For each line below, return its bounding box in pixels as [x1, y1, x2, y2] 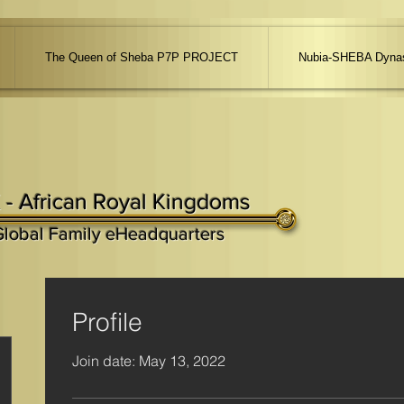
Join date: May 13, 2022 [72, 352, 225, 370]
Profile [72, 307, 142, 337]
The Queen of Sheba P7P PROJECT [45, 50, 238, 64]
